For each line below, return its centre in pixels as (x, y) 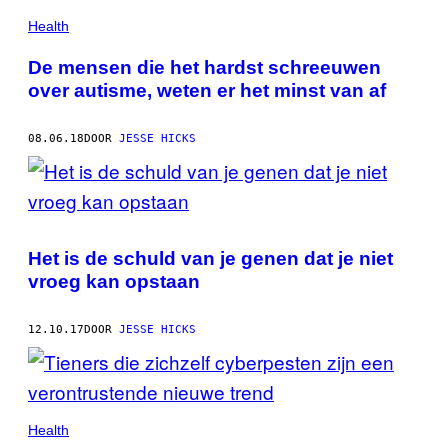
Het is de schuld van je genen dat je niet (210, 258)
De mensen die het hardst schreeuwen (204, 67)
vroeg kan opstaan (114, 281)
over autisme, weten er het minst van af (207, 90)
